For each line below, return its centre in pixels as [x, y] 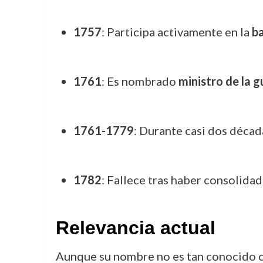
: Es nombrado [140, 81]
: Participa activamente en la [176, 32]
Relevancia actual [135, 228]
